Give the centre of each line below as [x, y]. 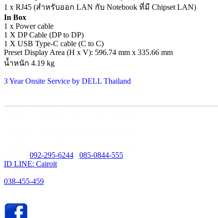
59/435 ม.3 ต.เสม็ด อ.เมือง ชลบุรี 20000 [68, 133]
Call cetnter [21, 173]
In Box [15, 18]
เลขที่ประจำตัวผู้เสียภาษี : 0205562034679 [73, 145]
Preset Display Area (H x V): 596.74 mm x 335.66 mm [88, 53]
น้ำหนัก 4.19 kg [29, 63]
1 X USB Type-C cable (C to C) [54, 44]
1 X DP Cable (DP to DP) [44, 35]
